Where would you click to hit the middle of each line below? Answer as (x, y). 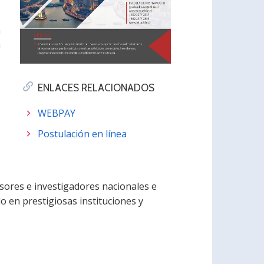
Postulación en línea (82, 134)
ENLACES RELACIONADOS (96, 88)
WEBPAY (56, 113)
